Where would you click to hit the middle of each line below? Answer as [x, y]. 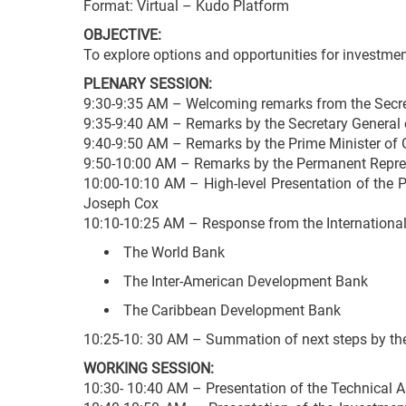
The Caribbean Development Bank [230, 311]
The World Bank [172, 253]
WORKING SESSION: [149, 369]
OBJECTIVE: [122, 35]
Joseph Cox [121, 204]
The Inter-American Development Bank [244, 282]
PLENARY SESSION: [148, 84]
